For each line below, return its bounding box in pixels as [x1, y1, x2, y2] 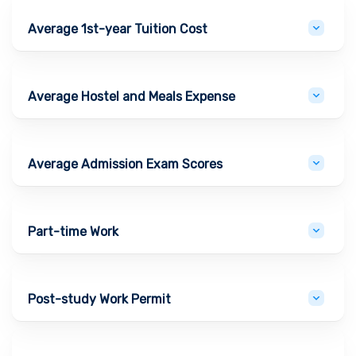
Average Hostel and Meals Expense [28, 88, 235, 104]
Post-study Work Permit [28, 291, 171, 307]
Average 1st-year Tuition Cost [28, 21, 207, 37]
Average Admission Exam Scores [28, 156, 222, 172]
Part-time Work [28, 223, 118, 239]
